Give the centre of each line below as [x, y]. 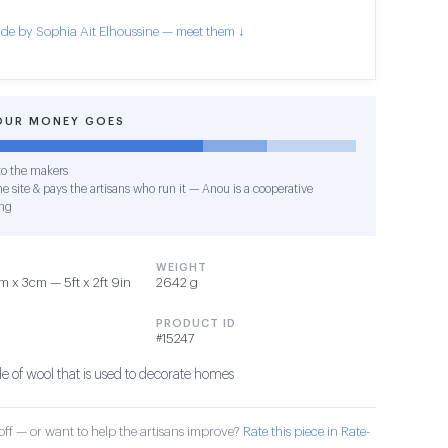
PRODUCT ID [196, 323]
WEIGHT [181, 267]
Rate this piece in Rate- [306, 431]
